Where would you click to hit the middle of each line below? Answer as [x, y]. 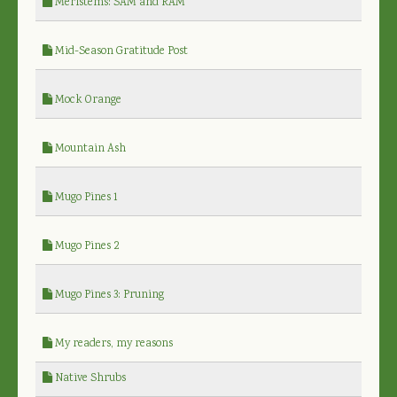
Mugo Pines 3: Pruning [108, 295]
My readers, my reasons [113, 344]
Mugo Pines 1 [85, 198]
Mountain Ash [89, 149]
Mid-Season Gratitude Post [120, 51]
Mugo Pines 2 [86, 246]
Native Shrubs [89, 378]
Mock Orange [87, 100]
